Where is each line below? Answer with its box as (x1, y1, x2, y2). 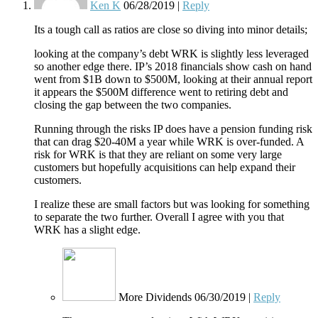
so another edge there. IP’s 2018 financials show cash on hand (34, 60, 312, 73)
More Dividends (119, 291, 192, 304)
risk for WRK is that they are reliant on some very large (34, 148, 282, 161)
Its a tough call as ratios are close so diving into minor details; (34, 23, 307, 36)
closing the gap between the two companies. (34, 99, 231, 111)
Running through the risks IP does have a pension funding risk (34, 123, 312, 136)
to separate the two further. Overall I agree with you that (34, 211, 284, 224)
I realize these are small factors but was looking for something (34, 198, 309, 211)
